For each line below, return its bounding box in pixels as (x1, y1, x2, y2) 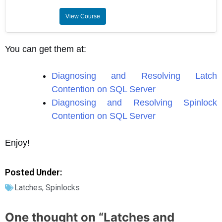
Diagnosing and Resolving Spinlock (52, 98, 217, 108)
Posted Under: (5, 167, 62, 178)
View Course (65, 13, 100, 20)
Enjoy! (5, 138, 30, 148)
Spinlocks (46, 183, 80, 193)
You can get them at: (5, 44, 86, 55)
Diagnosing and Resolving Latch (52, 71, 217, 81)
